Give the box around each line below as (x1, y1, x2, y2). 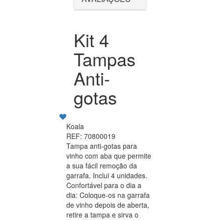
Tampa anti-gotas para (66, 141, 137, 151)
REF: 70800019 (66, 131, 115, 141)
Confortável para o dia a (66, 180, 141, 191)
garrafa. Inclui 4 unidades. (66, 170, 147, 181)
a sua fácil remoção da (66, 161, 137, 171)
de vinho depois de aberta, (66, 200, 149, 210)
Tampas (74, 46, 136, 72)
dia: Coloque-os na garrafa (66, 190, 150, 200)
